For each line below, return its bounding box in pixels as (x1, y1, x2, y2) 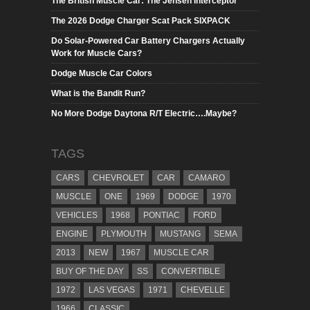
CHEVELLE (181, 284, 225, 295)
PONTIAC (143, 210, 180, 220)
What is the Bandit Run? (51, 88, 145, 98)
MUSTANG (160, 228, 201, 239)
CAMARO (188, 172, 225, 183)
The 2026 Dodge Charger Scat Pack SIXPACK (51, 15, 230, 26)
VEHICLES (56, 210, 98, 220)
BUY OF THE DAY (56, 266, 124, 276)
